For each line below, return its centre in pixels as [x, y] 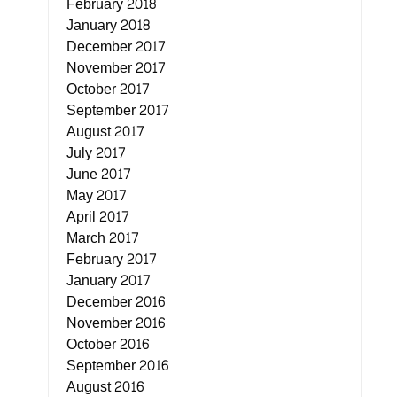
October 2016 [107, 344]
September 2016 [117, 366]
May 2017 [96, 195]
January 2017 [108, 280]
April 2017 [97, 217]
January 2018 [108, 25]
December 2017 [116, 47]
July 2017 [96, 153]
